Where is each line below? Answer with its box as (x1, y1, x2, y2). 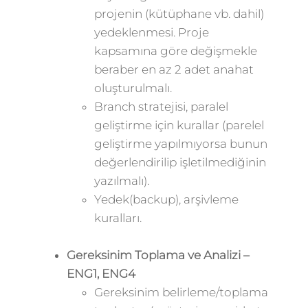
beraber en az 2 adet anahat (93, 63, 254, 76)
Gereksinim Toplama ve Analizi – (66, 248, 250, 262)
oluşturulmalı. (93, 81, 172, 95)
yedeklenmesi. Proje (93, 25, 209, 39)
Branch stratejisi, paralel (93, 100, 228, 113)
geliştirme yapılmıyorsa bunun (93, 137, 267, 151)
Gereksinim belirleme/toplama (93, 285, 268, 299)
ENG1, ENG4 (66, 267, 135, 280)
